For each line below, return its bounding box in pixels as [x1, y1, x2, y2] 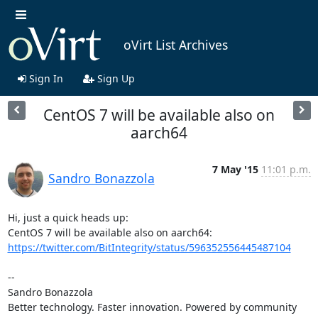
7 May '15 [212, 162, 258, 176]
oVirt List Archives [123, 36, 228, 54]
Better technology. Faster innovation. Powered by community [7, 300, 297, 314]
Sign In [26, 71, 63, 85]
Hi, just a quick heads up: [7, 210, 128, 224]
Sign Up [94, 71, 135, 85]
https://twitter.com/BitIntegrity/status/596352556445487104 [7, 240, 291, 254]
